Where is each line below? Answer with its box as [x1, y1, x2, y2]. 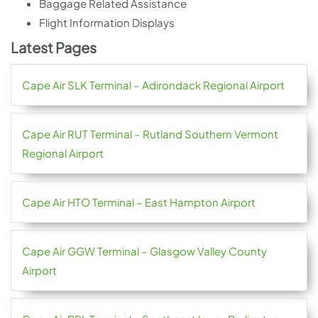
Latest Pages [11, 38, 97, 56]
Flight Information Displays [39, 16, 175, 29]
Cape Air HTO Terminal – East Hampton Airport [22, 195, 256, 209]
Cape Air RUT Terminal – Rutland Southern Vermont [22, 127, 278, 141]
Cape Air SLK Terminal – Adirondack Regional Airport [22, 78, 285, 92]
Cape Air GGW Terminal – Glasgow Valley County [22, 244, 267, 258]
